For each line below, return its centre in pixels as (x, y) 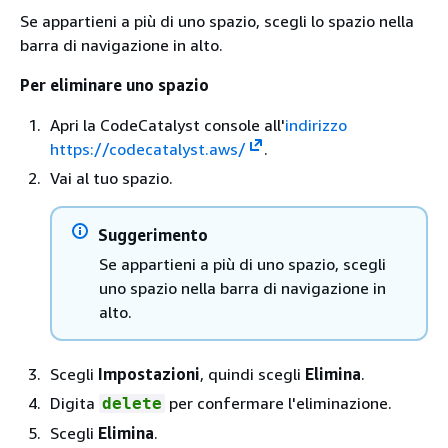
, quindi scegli (252, 373)
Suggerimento (153, 234)
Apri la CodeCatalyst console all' (167, 124)
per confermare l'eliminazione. (278, 402)
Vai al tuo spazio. (111, 177)
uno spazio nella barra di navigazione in (242, 287)
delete (132, 403)
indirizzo (316, 124)
